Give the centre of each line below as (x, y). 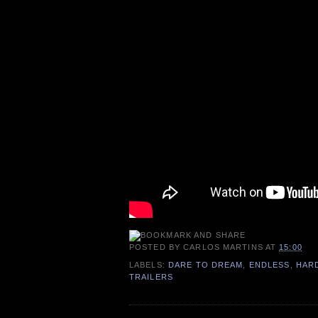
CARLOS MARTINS (223, 247)
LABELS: (149, 264)
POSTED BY (157, 247)
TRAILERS (151, 276)
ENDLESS (269, 264)
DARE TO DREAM (205, 264)
